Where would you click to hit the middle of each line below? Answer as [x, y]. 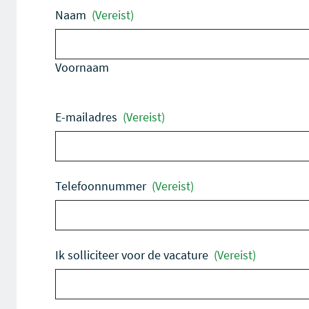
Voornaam [82, 67]
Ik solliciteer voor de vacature [132, 255]
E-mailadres [86, 117]
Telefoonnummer [101, 186]
